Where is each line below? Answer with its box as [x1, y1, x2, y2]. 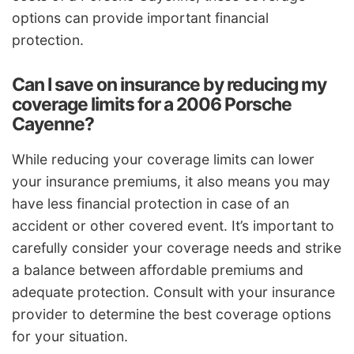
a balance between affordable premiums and [12, 261, 303, 278]
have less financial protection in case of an [12, 194, 289, 212]
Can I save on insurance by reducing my [12, 73, 326, 96]
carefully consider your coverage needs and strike [12, 239, 341, 256]
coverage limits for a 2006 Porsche [12, 93, 292, 116]
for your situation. [12, 327, 128, 345]
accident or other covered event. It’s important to [12, 217, 334, 234]
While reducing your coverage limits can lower [12, 150, 314, 168]
